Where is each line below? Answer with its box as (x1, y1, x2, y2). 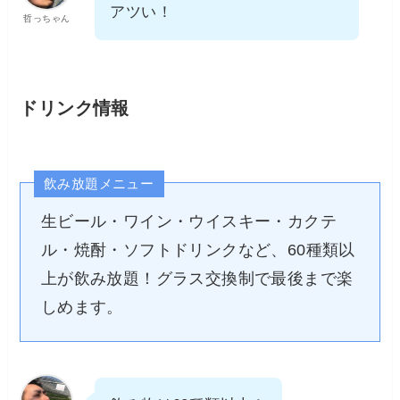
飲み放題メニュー (44, 176, 154, 192)
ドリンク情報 (20, 97, 129, 118)
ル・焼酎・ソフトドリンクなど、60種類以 (40, 240, 355, 259)
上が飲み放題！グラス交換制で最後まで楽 (40, 269, 354, 287)
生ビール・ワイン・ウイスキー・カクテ (40, 212, 337, 230)
